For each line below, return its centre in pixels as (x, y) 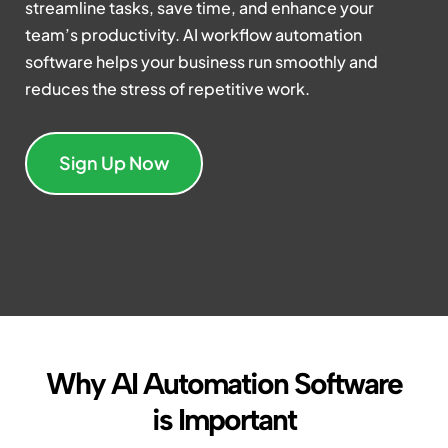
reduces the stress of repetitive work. (167, 89)
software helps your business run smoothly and (201, 62)
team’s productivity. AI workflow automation (193, 35)
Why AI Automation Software (223, 384)
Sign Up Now (114, 163)
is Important (223, 420)
